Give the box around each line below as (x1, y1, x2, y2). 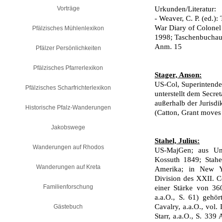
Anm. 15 (155, 43, 182, 51)
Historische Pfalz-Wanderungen (25, 104, 111, 111)
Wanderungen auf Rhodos (32, 144, 104, 151)
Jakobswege (51, 124, 85, 131)
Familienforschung (43, 183, 93, 190)
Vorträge (56, 5, 80, 12)
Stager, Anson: (155, 71, 202, 79)
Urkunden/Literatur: (155, 5, 216, 13)
